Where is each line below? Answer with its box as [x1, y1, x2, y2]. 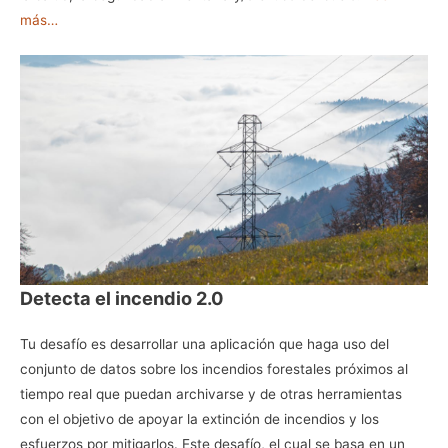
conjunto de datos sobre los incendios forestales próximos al [20, 360, 408, 377]
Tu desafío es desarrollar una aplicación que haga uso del [20, 335, 389, 352]
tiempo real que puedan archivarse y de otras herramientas [20, 385, 402, 402]
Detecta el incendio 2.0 [20, 286, 224, 309]
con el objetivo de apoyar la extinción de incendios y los [20, 410, 379, 427]
